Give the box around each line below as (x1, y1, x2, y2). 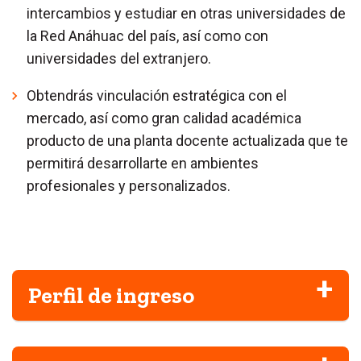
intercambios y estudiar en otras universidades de (27, 5, 346, 22)
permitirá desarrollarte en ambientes (27, 155, 259, 172)
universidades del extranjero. (27, 50, 211, 67)
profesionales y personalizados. (27, 177, 230, 194)
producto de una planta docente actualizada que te (27, 132, 348, 149)
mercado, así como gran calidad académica (27, 110, 301, 127)
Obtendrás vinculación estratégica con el (27, 87, 287, 104)
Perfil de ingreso (28, 282, 194, 309)
